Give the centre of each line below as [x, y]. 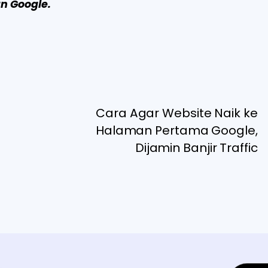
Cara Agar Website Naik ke [177, 113]
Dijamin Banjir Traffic [196, 147]
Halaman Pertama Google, [176, 130]
